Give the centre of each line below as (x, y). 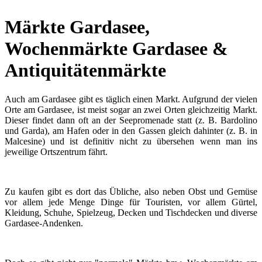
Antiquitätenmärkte (85, 70)
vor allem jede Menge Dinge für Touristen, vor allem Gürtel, (131, 202)
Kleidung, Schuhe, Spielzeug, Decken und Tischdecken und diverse (131, 212)
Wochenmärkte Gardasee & (116, 49)
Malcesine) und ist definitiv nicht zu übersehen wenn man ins (131, 141)
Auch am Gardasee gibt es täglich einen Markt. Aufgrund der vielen (131, 99)
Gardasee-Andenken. (44, 223)
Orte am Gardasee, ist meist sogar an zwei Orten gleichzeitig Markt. (131, 109)
